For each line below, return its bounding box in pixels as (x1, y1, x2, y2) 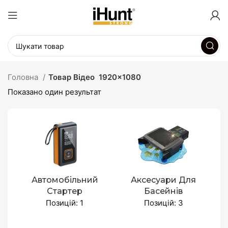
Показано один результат (8, 87, 101, 97)
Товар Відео (48, 72, 95, 82)
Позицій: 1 (46, 198, 83, 208)
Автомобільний (31, 175, 98, 185)
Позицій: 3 (144, 198, 183, 208)
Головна (8, 72, 40, 82)
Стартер (47, 186, 82, 196)
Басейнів (144, 186, 183, 196)
